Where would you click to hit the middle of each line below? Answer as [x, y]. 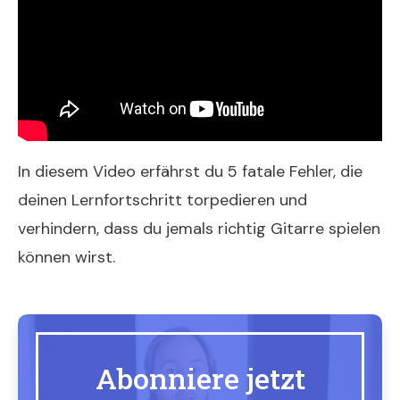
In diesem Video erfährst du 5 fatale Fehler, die [190, 171]
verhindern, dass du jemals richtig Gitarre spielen [199, 228]
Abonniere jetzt [200, 378]
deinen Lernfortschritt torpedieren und [162, 200]
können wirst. [67, 257]
